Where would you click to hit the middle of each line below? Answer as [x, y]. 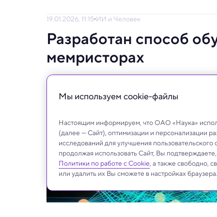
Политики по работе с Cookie [104, 163]
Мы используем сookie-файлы [118, 96]
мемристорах [95, 57]
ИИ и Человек [118, 19]
